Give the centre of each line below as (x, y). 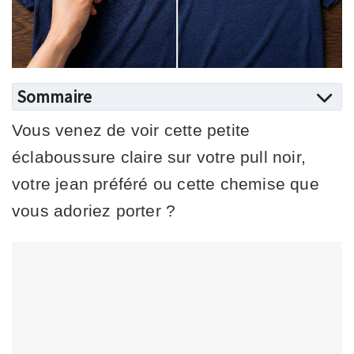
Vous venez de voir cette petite (131, 130)
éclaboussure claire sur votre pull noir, (159, 156)
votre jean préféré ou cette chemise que (166, 183)
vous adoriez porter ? (94, 210)
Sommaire (54, 96)
